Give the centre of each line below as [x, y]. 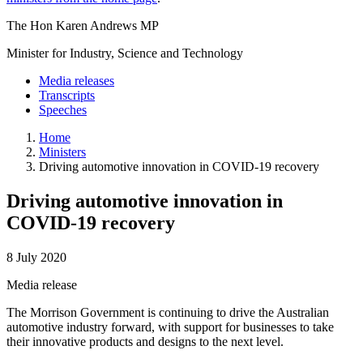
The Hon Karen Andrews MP [83, 25]
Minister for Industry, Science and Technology [125, 53]
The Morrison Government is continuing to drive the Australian [168, 312]
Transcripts [67, 95]
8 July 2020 [36, 257]
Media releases [77, 80]
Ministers [62, 152]
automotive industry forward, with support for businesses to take [170, 327]
